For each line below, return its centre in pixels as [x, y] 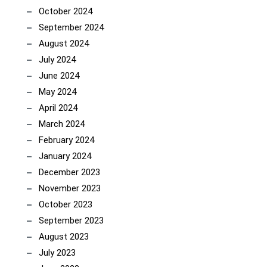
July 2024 [57, 60]
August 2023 [64, 237]
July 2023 [57, 253]
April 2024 [58, 108]
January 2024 [65, 156]
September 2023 [71, 221]
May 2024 [58, 92]
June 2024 [59, 76]
